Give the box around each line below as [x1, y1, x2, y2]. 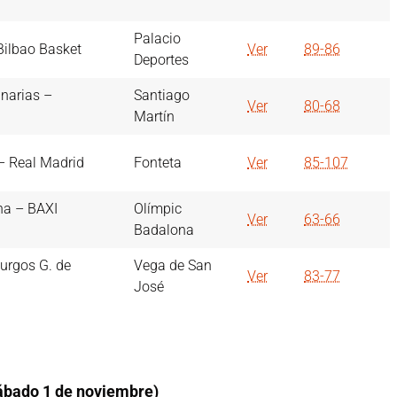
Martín [134, 108, 175, 126]
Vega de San [134, 257, 212, 275]
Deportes [134, 51, 189, 69]
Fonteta [134, 154, 182, 172]
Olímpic [134, 200, 182, 218]
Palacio [134, 30, 181, 48]
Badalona [134, 222, 194, 239]
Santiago [134, 87, 190, 105]
